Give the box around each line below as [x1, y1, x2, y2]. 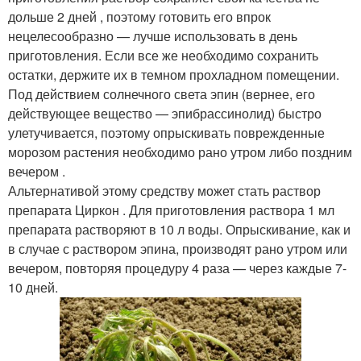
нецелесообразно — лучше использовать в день [8, 26, 297, 45]
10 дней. [8, 277, 58, 297]
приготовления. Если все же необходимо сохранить [8, 45, 318, 64]
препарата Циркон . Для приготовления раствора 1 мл [8, 200, 334, 219]
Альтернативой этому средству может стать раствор [8, 180, 321, 200]
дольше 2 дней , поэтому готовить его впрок [8, 6, 271, 26]
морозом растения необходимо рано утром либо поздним [8, 142, 352, 161]
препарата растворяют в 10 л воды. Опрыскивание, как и [8, 219, 351, 239]
